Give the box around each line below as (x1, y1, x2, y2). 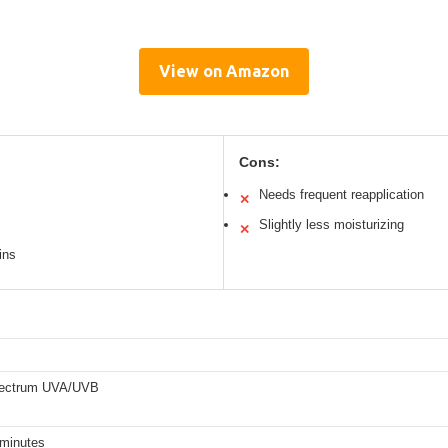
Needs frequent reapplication (259, 187, 424, 203)
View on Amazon (159, 62, 289, 81)
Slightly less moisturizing (259, 217, 404, 233)
